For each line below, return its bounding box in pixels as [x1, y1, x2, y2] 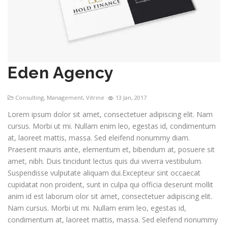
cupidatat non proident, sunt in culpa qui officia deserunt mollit [8, 180, 213, 189]
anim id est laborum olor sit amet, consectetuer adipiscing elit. [8, 191, 212, 201]
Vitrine [86, 94, 104, 101]
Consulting [15, 94, 44, 101]
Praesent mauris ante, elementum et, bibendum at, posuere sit [8, 145, 215, 154]
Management [47, 94, 83, 101]
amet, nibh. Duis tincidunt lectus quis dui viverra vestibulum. [8, 156, 203, 166]
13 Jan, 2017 [116, 94, 147, 101]
